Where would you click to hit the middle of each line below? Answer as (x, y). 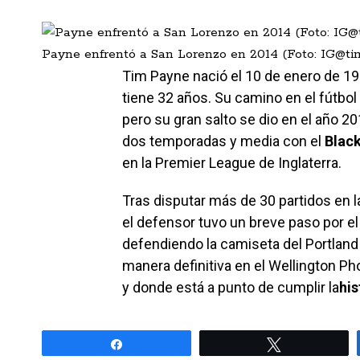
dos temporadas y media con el (223, 141)
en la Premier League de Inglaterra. (232, 162)
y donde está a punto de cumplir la (231, 287)
